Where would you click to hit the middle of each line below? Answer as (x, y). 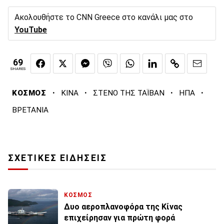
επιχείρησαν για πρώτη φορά (119, 218)
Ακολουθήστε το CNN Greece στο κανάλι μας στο (104, 17)
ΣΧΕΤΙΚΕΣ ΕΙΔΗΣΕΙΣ (57, 158)
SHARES (18, 68)
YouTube (31, 29)
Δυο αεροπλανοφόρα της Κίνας (123, 207)
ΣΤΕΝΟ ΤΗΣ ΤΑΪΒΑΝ (128, 93)
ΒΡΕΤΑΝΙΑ (30, 110)
